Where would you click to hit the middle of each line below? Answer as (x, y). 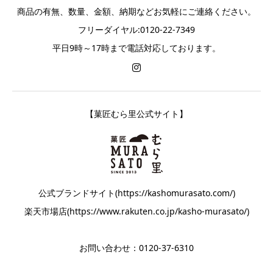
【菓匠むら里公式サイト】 (136, 113)
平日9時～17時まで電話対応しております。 (136, 48)
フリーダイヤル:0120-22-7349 (136, 29)
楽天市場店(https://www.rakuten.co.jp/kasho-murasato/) (136, 211)
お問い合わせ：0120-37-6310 (136, 247)
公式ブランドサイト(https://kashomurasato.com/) (136, 193)
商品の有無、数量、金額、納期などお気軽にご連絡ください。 (136, 11)
